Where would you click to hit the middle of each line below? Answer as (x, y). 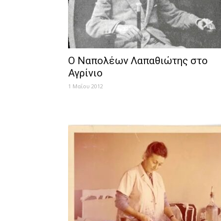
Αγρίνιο (85, 73)
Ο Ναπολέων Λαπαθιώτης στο (138, 61)
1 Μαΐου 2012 (86, 86)
